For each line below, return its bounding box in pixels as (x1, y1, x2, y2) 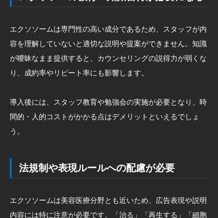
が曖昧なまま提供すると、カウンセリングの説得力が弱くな (10, 54, 207, 62)
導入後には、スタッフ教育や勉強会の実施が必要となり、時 (10, 97, 207, 106)
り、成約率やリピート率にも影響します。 (10, 68, 148, 77)
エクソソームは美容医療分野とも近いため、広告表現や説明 (10, 196, 207, 204)
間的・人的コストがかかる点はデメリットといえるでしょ (10, 112, 200, 121)
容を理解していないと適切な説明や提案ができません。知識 (10, 39, 207, 48)
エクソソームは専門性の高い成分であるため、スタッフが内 (10, 24, 207, 33)
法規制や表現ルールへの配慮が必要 (19, 162, 175, 173)
